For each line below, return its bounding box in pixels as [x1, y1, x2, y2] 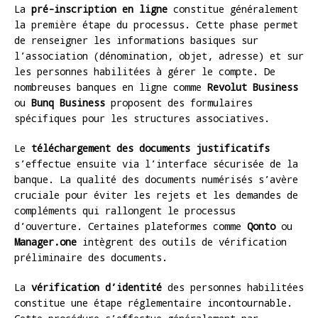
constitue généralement [168, 1, 298, 16]
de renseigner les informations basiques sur [14, 33, 258, 47]
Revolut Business [207, 79, 298, 94]
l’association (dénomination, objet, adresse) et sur [14, 48, 304, 62]
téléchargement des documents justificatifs [31, 141, 270, 155]
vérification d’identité [31, 280, 162, 294]
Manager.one [14, 234, 77, 248]
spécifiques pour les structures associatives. [14, 111, 270, 125]
